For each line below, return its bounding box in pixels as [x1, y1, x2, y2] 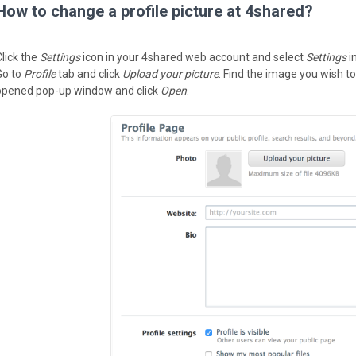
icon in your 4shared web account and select [80, 51, 306, 64]
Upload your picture [122, 68, 219, 80]
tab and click [56, 68, 122, 80]
